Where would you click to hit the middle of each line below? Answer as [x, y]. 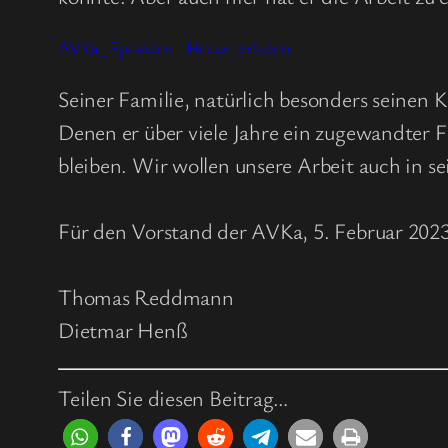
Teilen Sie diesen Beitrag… [173, 397]
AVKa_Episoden [116, 46]
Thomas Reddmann [146, 296]
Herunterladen [238, 46]
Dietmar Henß [123, 329]
